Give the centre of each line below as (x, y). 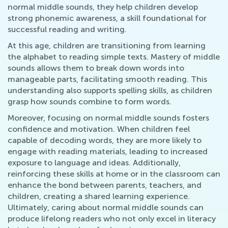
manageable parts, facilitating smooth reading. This (107, 79)
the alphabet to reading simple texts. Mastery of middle (114, 57)
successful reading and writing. (67, 29)
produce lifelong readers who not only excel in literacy (112, 219)
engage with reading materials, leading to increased (108, 151)
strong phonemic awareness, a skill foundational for (107, 18)
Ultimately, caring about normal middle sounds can (106, 207)
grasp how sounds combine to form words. (90, 102)
